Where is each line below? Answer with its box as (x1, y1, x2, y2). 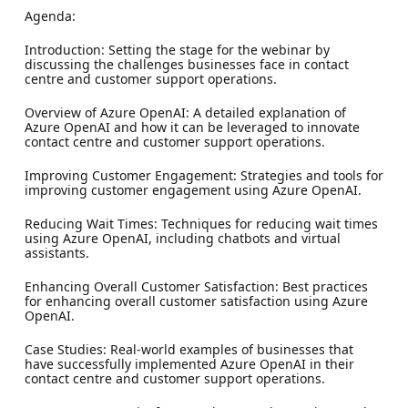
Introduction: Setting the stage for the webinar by (24, 40, 330, 58)
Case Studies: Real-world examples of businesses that (24, 340, 353, 358)
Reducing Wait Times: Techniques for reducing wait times (24, 214, 378, 232)
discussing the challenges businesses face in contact (24, 55, 349, 73)
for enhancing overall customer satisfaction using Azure (24, 291, 368, 310)
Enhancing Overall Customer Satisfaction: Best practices (24, 277, 368, 295)
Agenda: (24, 6, 76, 25)
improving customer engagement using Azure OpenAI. (24, 180, 362, 199)
